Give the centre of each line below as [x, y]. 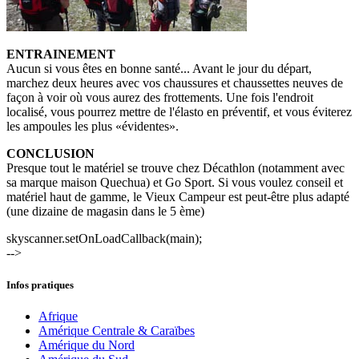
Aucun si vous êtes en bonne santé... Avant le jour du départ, [159, 69]
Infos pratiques [40, 284]
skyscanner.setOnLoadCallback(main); [104, 239]
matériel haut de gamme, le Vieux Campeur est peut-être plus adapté [178, 197]
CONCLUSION [50, 154]
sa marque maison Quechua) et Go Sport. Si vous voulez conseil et [175, 183]
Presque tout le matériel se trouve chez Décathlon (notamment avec [175, 168]
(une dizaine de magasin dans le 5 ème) [105, 212]
